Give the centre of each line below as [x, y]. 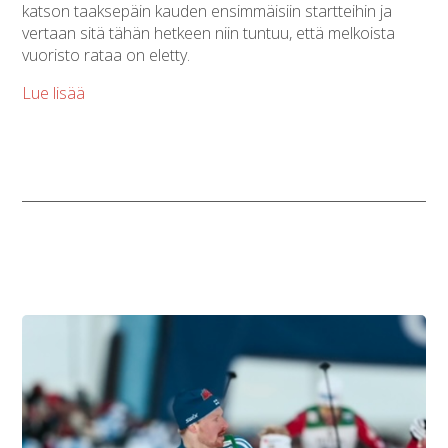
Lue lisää [54, 92]
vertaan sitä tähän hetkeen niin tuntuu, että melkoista [209, 32]
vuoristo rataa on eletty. [108, 54]
